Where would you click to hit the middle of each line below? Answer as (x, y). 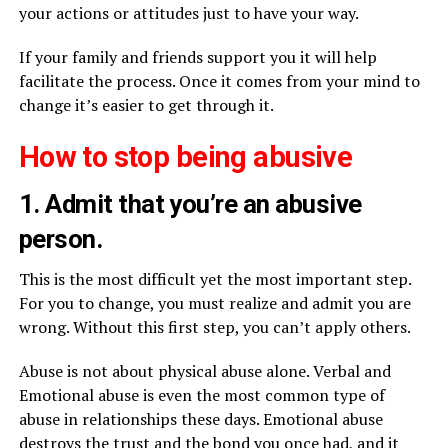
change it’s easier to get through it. (146, 105)
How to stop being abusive (185, 157)
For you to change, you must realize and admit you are (214, 303)
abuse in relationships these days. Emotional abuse (200, 419)
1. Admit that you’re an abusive (190, 204)
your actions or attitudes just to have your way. (188, 13)
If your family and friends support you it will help (197, 57)
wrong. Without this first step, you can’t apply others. (214, 327)
